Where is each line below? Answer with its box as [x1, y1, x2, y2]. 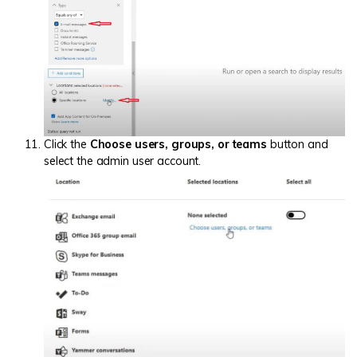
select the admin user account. [44, 153, 202, 168]
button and [266, 136, 328, 151]
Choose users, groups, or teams [89, 136, 267, 151]
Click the [44, 136, 90, 151]
